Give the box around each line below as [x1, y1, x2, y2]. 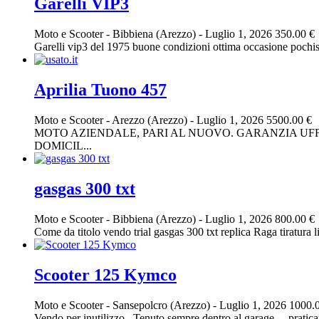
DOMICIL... [34, 140, 92, 152]
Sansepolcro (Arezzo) [113, 298, 213, 311]
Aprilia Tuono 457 [34, 80, 167, 100]
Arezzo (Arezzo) [112, 114, 190, 127]
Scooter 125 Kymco [34, 265, 177, 284]
